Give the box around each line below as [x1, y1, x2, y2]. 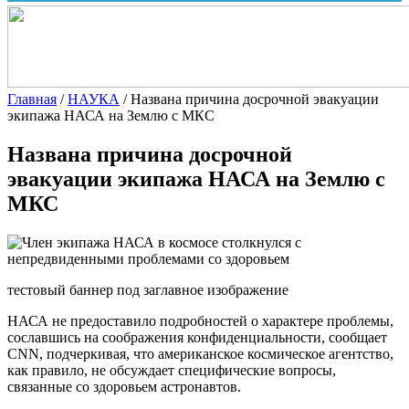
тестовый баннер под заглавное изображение [7, 281, 288, 298]
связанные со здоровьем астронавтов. [7, 378, 241, 394]
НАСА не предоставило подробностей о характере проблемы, [7, 312, 393, 329]
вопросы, [278, 362, 336, 378]
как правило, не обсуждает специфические [7, 362, 278, 378]
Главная [7, 90, 57, 107]
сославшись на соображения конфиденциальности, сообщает [7, 329, 387, 345]
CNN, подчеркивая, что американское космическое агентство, [7, 345, 393, 362]
